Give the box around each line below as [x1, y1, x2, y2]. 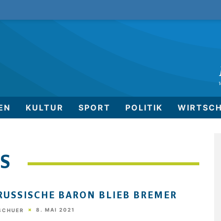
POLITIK [125, 103, 163, 112]
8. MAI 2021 [36, 207, 75, 213]
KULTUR [26, 103, 64, 112]
